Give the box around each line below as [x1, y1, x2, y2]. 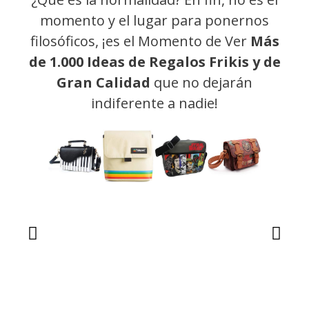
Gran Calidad [57, 73, 150, 92]
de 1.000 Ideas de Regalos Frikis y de [28, 52, 281, 72]
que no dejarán [150, 73, 252, 92]
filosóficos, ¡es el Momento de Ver [30, 32, 250, 51]
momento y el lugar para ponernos [40, 11, 269, 30]
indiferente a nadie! [91, 94, 218, 113]
